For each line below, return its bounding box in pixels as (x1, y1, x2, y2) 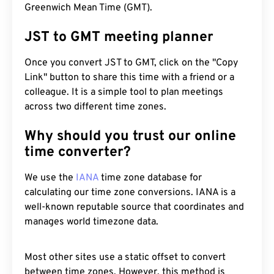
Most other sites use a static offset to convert (24, 251, 226, 264)
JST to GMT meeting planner (24, 29, 213, 46)
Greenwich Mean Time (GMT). (24, 2, 152, 14)
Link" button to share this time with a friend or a (24, 72, 234, 84)
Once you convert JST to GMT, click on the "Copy (24, 57, 238, 69)
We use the (24, 172, 76, 184)
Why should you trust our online (24, 128, 236, 146)
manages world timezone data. (24, 216, 158, 228)
